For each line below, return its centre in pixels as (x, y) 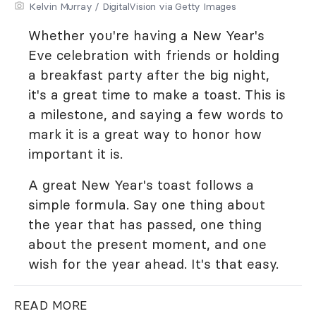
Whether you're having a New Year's (146, 35)
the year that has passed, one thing (145, 224)
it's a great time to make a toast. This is (157, 95)
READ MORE (51, 305)
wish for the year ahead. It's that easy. (153, 264)
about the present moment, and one (147, 244)
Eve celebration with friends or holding (154, 55)
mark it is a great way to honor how (145, 134)
